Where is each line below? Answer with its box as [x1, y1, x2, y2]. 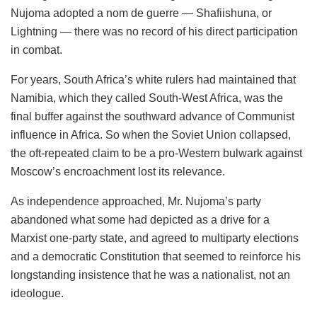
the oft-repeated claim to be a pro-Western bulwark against [11, 146, 302, 159]
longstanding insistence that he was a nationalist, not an [11, 268, 290, 281]
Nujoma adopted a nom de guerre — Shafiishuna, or [11, 6, 272, 19]
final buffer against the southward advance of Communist [11, 110, 294, 122]
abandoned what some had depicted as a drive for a [11, 213, 270, 226]
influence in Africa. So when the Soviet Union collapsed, [11, 128, 291, 141]
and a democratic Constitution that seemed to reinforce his [11, 250, 301, 263]
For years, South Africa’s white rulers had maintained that [11, 73, 296, 86]
